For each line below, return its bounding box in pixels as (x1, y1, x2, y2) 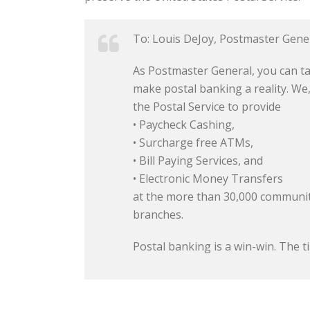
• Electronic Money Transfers (133, 171, 283, 186)
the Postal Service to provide (133, 99, 281, 114)
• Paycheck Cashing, (133, 117, 235, 132)
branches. (133, 207, 183, 222)
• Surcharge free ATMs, (133, 135, 253, 150)
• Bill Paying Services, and (133, 153, 263, 168)
